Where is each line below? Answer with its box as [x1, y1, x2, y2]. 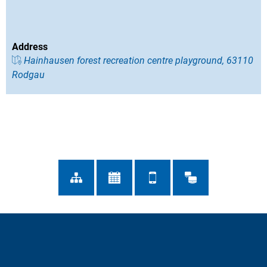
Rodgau [12, 69, 45, 81]
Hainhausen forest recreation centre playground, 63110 [24, 55, 253, 67]
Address [12, 41, 48, 53]
